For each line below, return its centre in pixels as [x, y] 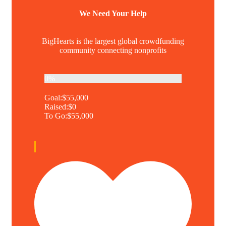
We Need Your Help [113, 14]
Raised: [56, 107]
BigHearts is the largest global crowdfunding [113, 41]
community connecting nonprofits [113, 50]
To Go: [56, 116]
